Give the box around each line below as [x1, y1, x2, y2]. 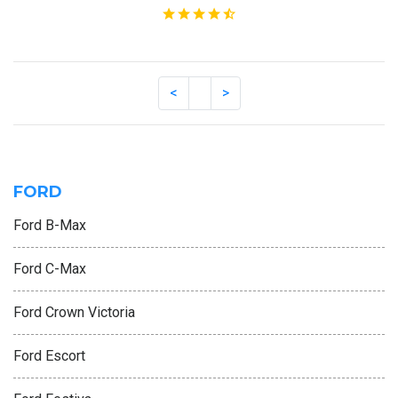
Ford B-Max [13, 217, 86, 235]
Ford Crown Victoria [13, 304, 135, 322]
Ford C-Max [13, 260, 86, 278]
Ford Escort [13, 347, 85, 365]
